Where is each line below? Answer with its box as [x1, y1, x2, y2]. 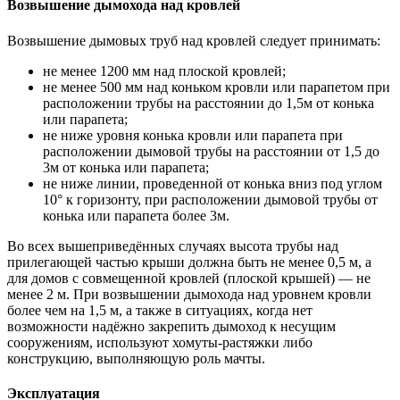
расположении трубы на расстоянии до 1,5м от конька [43, 95, 374, 111]
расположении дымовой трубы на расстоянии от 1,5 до [43, 143, 379, 159]
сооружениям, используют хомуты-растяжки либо [7, 334, 312, 350]
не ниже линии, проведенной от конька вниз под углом [43, 175, 382, 191]
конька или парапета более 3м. [43, 207, 229, 223]
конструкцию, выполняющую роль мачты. [7, 350, 265, 366]
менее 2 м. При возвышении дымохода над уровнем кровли [7, 286, 371, 302]
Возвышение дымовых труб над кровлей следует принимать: [7, 32, 380, 48]
